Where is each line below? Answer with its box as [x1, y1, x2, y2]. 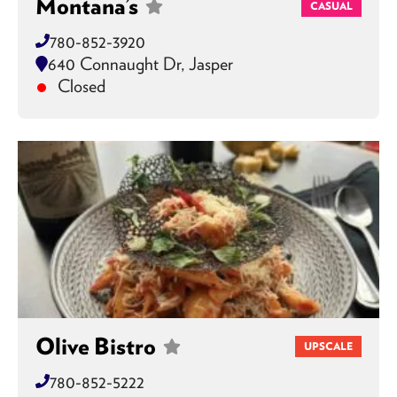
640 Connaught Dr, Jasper [48, 52, 233, 74]
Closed [53, 74, 105, 97]
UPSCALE [304, 339, 353, 353]
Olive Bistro [35, 331, 156, 361]
